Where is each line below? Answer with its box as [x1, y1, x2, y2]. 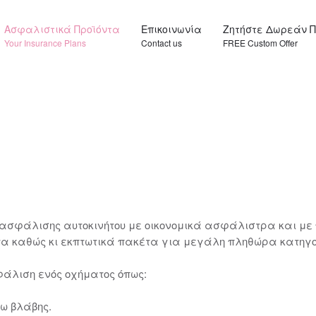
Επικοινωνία [141, 22, 202, 36]
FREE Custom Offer [223, 37, 298, 49]
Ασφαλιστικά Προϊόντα [4, 22, 120, 36]
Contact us [141, 37, 182, 49]
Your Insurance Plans [4, 37, 86, 49]
